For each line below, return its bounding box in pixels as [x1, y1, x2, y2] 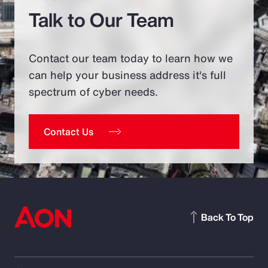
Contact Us [44, 124, 93, 139]
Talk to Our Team [29, 5, 174, 34]
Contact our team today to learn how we [29, 50, 233, 66]
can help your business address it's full [29, 67, 226, 83]
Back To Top [201, 210, 254, 224]
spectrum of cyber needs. [29, 84, 158, 99]
